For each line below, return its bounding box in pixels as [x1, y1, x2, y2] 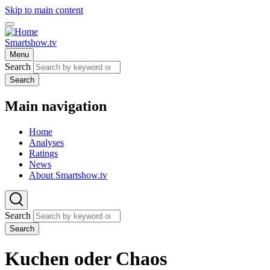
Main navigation [5, 98, 107, 114]
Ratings [29, 148, 58, 159]
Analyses [29, 137, 64, 148]
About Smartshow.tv [29, 169, 107, 180]
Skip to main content [5, 5, 83, 15]
